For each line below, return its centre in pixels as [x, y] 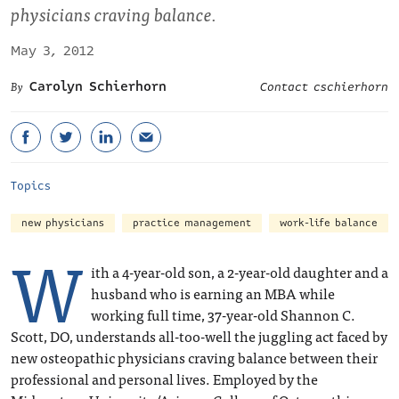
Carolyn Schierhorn [98, 86]
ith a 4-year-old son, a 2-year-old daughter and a [240, 272]
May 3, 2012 [53, 51]
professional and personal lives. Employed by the [164, 379]
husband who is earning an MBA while [213, 293]
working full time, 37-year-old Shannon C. [223, 314]
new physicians [63, 223]
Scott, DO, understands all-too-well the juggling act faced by [199, 336]
